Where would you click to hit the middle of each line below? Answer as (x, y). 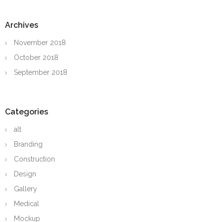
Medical (27, 203)
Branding (28, 144)
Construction (34, 159)
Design (25, 174)
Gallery (26, 189)
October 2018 (36, 57)
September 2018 (41, 72)
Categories (27, 111)
